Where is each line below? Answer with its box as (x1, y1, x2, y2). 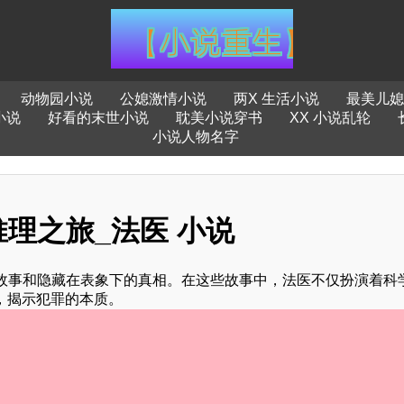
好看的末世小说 (47, 110, 149, 125)
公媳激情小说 (119, 91, 207, 106)
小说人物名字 (151, 129, 239, 144)
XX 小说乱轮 (289, 110, 371, 125)
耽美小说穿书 (175, 110, 262, 125)
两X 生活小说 (233, 91, 319, 106)
